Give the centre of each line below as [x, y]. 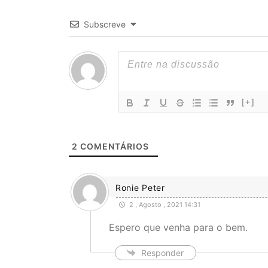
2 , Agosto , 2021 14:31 [164, 205]
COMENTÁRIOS [113, 147]
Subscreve [105, 25]
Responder [162, 253]
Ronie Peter [140, 188]
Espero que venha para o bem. [178, 228]
